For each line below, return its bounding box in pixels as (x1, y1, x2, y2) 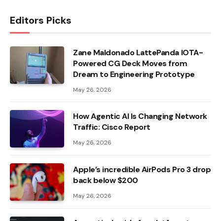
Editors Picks (10, 14, 72, 27)
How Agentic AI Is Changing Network (73, 111, 207, 122)
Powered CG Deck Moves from (73, 58, 187, 69)
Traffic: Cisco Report (73, 122, 150, 133)
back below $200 (73, 175, 138, 186)
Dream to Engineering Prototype (73, 69, 195, 80)
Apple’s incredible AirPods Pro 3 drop (73, 164, 211, 175)
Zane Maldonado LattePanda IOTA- (73, 47, 203, 58)
